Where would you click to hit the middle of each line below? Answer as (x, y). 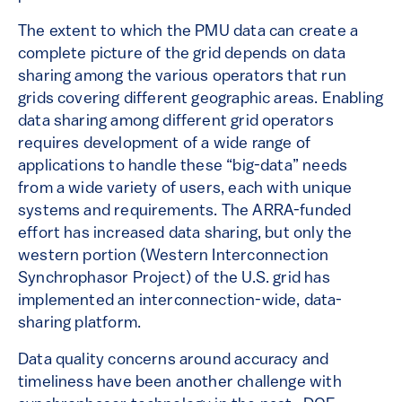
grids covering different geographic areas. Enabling (201, 100)
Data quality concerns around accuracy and (174, 361)
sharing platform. (80, 324)
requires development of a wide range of (165, 144)
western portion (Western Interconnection (174, 257)
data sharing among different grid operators (176, 122)
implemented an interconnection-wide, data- (180, 301)
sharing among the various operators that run (182, 77)
